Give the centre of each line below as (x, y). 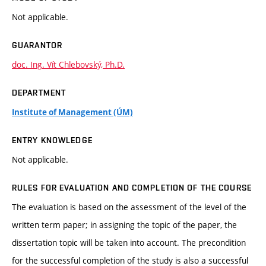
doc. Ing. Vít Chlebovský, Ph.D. (68, 65)
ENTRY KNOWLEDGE (52, 140)
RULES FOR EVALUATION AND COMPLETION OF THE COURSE (132, 188)
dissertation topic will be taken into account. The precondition (129, 243)
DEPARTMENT (39, 93)
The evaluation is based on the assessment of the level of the (129, 207)
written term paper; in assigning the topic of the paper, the (124, 225)
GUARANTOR (37, 45)
